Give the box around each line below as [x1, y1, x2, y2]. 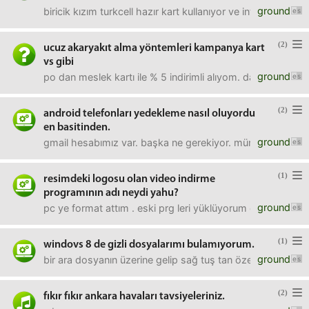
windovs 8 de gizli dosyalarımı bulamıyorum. [43, 239, 255, 250]
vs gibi [43, 57, 74, 68]
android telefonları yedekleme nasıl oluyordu [43, 108, 255, 119]
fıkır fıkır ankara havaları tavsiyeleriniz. [43, 291, 225, 302]
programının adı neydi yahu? [43, 188, 179, 199]
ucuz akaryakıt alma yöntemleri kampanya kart [43, 43, 265, 54]
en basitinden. [43, 122, 110, 133]
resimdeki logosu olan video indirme [43, 174, 215, 185]
